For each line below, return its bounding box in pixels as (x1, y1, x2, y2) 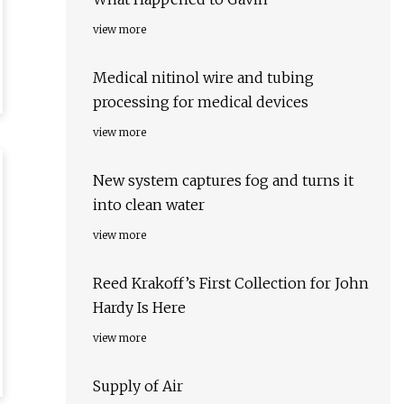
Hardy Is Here (93, 298, 186, 317)
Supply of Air (93, 377, 183, 396)
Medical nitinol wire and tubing (93, 69, 314, 87)
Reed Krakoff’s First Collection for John (93, 274, 369, 293)
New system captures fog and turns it (93, 171, 353, 190)
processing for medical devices (93, 93, 308, 112)
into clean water (93, 196, 205, 215)
